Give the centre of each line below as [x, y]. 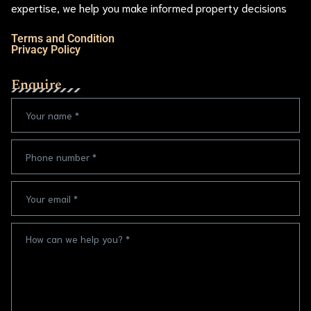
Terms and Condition [63, 38]
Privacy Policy [46, 49]
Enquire [36, 84]
